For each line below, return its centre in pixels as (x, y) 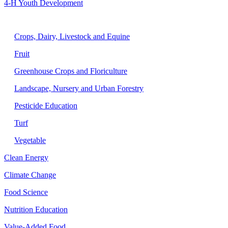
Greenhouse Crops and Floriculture (71, 71)
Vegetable (30, 140)
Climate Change (30, 175)
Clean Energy (26, 158)
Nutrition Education (36, 210)
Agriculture (20, 20)
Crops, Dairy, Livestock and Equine (72, 37)
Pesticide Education (46, 106)
